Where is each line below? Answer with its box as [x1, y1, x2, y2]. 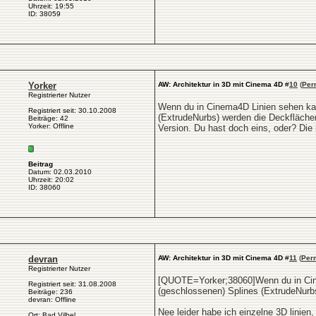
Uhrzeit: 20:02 [28, 176, 74, 183]
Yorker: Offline [28, 122, 74, 130]
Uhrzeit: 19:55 [28, 2, 74, 10]
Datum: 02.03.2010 [28, 168, 92, 176]
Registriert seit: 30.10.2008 [28, 107, 116, 114]
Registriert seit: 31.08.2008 [28, 280, 116, 288]
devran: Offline [28, 296, 76, 303]
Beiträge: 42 [28, 114, 68, 122]
